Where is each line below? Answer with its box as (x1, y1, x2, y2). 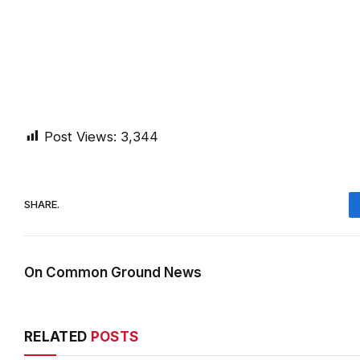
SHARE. (24, 198, 59, 211)
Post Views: (44, 128, 117, 145)
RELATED (24, 328, 91, 345)
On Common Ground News (24, 264, 202, 280)
